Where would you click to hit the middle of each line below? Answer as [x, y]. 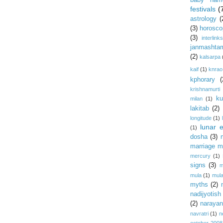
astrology [203, 19]
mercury [200, 156]
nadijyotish [205, 194]
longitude [201, 118]
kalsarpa [210, 57]
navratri [199, 214]
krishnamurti [205, 89]
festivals [203, 9]
